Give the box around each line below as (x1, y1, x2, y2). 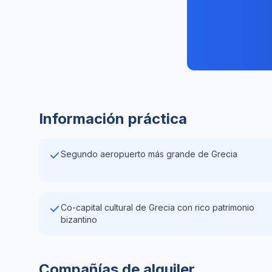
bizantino (61, 214, 97, 225)
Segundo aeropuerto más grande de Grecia (61, 149, 237, 159)
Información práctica (39, 110, 187, 127)
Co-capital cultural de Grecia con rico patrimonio (61, 202, 254, 212)
